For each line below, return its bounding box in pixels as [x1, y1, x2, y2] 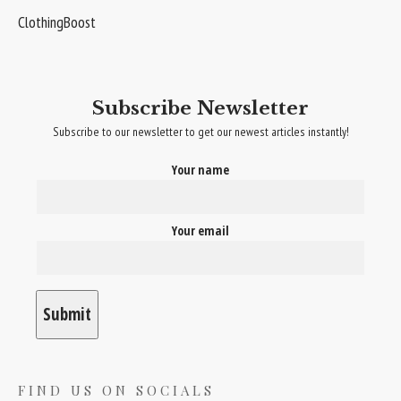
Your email [172, 222, 229, 240]
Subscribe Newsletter [92, 97, 309, 121]
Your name [172, 161, 229, 179]
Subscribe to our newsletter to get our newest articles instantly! [52, 124, 349, 141]
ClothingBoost [18, 12, 96, 33]
